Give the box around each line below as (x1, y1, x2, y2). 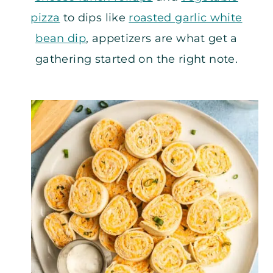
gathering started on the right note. (35, 52, 238, 66)
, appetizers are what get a (86, 31, 238, 45)
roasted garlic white (129, 10, 243, 24)
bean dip (35, 31, 87, 45)
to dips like (60, 10, 129, 24)
